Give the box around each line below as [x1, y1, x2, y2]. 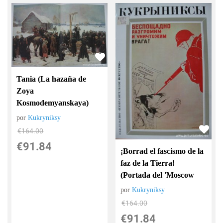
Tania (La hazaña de [16, 74, 87, 83]
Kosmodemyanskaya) [16, 98, 89, 107]
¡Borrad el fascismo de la [120, 147, 204, 156]
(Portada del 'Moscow [120, 171, 195, 180]
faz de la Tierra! [120, 159, 175, 168]
